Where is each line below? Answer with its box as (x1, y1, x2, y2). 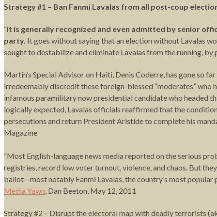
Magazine (4, 127, 37, 137)
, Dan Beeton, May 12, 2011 (45, 186, 136, 195)
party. (4, 35, 26, 45)
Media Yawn (4, 186, 45, 195)
